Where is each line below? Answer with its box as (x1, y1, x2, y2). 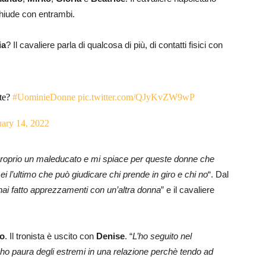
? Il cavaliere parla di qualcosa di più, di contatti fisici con (6, 39, 223, 50)
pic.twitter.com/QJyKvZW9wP (77, 91, 195, 102)
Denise (96, 230, 125, 241)
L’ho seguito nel (132, 230, 192, 241)
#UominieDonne (12, 91, 75, 102)
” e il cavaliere (161, 184, 214, 195)
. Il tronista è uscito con (5, 230, 96, 241)
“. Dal (208, 169, 229, 179)
